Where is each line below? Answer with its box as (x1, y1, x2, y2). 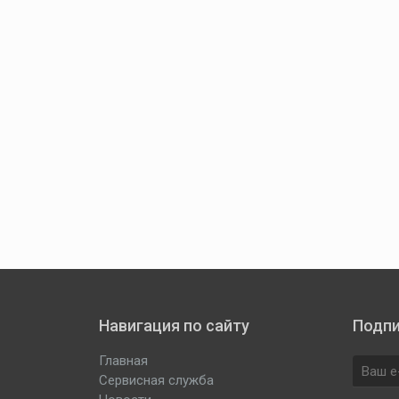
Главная (98, 353, 148, 369)
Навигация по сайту (98, 316, 249, 335)
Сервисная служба (98, 372, 214, 388)
